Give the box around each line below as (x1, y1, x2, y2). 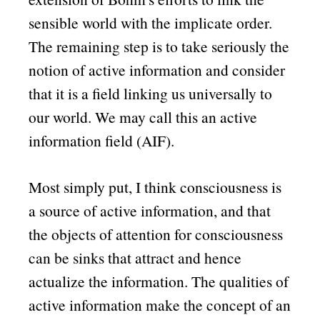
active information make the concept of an (29, 294, 291, 315)
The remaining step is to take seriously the (29, 36, 290, 57)
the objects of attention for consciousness (29, 223, 284, 244)
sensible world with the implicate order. (29, 12, 273, 34)
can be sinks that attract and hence (29, 246, 242, 268)
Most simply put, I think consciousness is (29, 176, 282, 197)
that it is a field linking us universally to (29, 83, 273, 104)
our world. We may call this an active (29, 106, 258, 128)
